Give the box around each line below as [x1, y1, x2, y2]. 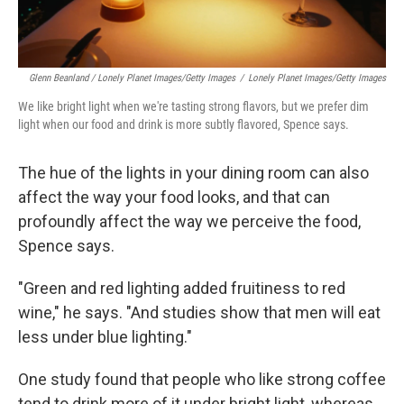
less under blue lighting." [18, 326, 192, 346]
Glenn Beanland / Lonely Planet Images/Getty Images [29, 71, 235, 84]
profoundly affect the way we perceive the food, [18, 211, 361, 231]
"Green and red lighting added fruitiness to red [18, 278, 345, 298]
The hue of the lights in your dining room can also [18, 162, 369, 182]
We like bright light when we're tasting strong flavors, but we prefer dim [18, 98, 369, 114]
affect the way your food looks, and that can [18, 187, 330, 207]
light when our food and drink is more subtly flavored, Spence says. [18, 116, 349, 132]
